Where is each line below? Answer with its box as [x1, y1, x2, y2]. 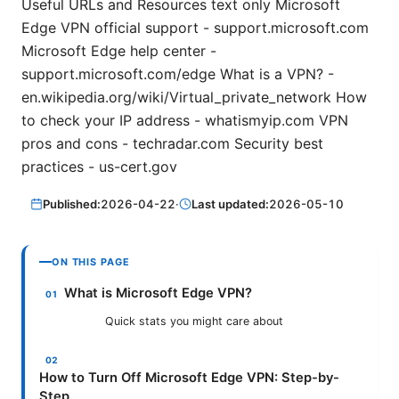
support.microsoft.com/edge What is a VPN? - [21, 64, 334, 83]
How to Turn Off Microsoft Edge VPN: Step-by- [39, 369, 339, 386]
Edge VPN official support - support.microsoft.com [21, 18, 369, 37]
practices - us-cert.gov [21, 157, 177, 175]
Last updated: [191, 196, 270, 211]
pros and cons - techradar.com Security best [21, 134, 323, 152]
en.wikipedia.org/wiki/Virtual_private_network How [21, 87, 367, 106]
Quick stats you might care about [105, 313, 283, 328]
